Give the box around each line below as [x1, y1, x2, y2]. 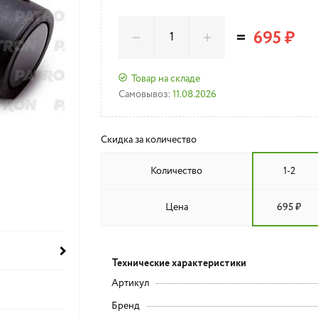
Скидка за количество [100, 135, 197, 145]
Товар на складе [131, 73, 200, 84]
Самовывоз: [118, 89, 170, 99]
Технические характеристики [111, 256, 246, 270]
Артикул [111, 278, 149, 288]
